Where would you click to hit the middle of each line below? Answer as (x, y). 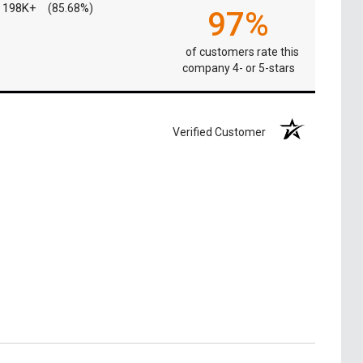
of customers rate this (242, 51)
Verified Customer (223, 132)
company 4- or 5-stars (238, 68)
